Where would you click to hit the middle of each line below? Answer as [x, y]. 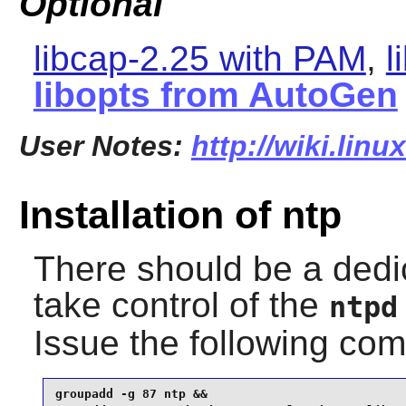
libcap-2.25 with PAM [199, 58]
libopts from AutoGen [215, 94]
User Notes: [105, 145]
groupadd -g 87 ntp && [131, 393]
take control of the [181, 305]
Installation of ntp [180, 215]
